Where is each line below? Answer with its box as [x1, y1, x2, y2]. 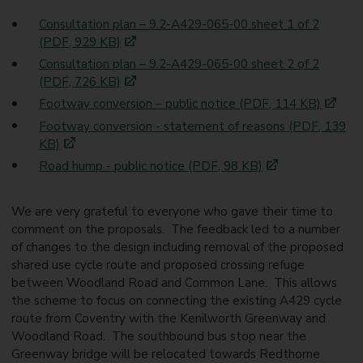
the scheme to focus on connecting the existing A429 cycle [11, 292, 342, 309]
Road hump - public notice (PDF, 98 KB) [39, 157, 263, 174]
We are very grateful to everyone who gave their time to [11, 203, 333, 220]
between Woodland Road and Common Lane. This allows [11, 274, 337, 291]
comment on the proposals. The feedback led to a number [11, 220, 340, 237]
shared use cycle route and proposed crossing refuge [11, 256, 305, 273]
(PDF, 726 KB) [39, 74, 122, 91]
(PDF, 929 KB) [39, 34, 122, 51]
